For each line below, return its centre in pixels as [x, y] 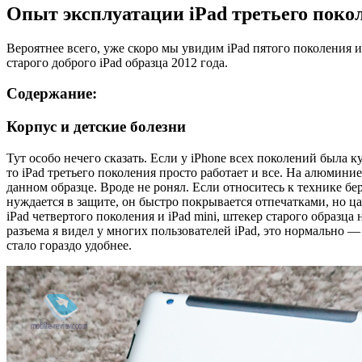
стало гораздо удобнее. [69, 245]
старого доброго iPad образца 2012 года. [117, 62]
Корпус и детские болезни [96, 127]
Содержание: [52, 94]
